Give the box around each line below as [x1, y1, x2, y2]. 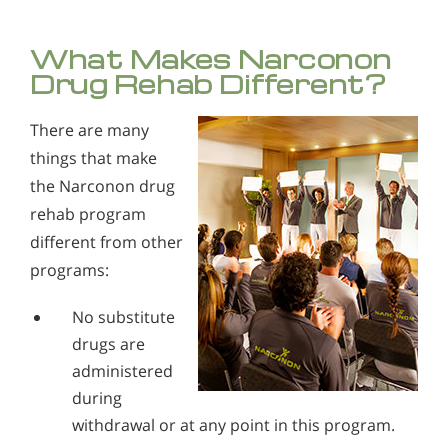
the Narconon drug [30, 175, 175, 198]
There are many [30, 119, 149, 142]
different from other [30, 231, 183, 254]
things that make [30, 147, 157, 170]
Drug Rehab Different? [30, 67, 387, 101]
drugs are [72, 333, 145, 356]
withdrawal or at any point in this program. [72, 414, 395, 437]
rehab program [30, 203, 146, 226]
